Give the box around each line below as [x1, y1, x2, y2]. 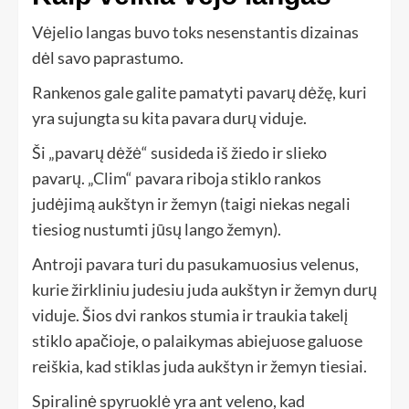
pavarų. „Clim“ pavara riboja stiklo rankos [32, 168, 321, 189]
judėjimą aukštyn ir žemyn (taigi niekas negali [32, 194, 351, 215]
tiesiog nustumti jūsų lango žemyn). [32, 219, 281, 240]
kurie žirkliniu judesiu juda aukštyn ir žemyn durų [32, 279, 377, 300]
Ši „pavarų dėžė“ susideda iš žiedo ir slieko [32, 142, 327, 163]
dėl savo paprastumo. [32, 47, 184, 68]
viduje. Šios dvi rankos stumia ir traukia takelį [32, 305, 348, 326]
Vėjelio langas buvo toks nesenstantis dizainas [32, 22, 359, 43]
